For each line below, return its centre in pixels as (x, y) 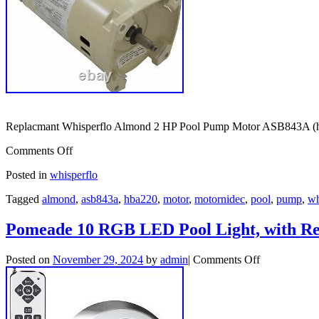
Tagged (22, 199)
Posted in (26, 174)
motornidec (220, 199)
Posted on (28, 259)
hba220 (141, 199)
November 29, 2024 (98, 259)
